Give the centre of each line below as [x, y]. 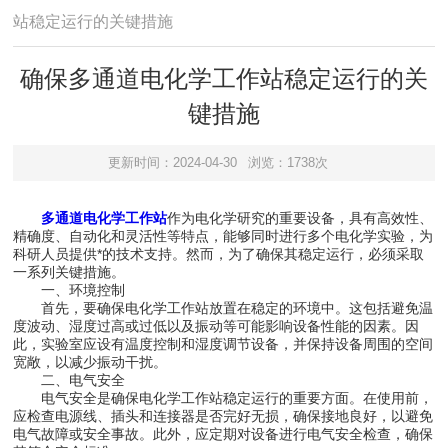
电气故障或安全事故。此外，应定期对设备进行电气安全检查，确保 [223, 433]
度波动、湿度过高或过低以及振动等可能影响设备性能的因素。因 [216, 325]
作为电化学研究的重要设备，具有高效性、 [300, 217]
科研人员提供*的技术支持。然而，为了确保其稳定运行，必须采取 [219, 253]
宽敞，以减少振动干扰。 [90, 361]
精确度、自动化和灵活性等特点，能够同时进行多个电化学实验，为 [223, 235]
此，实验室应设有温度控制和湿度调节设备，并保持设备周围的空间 [223, 343]
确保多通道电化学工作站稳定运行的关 [223, 79]
